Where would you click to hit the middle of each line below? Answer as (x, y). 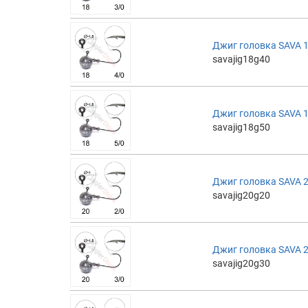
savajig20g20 (241, 195)
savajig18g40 (241, 59)
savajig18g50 (241, 127)
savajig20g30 (241, 263)
